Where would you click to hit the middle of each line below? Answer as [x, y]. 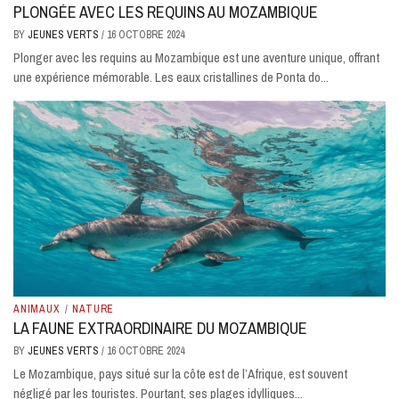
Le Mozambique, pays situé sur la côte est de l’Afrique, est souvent [180, 374]
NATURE [94, 309]
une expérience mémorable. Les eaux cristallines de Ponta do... [171, 77]
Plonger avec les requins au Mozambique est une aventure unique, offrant [196, 57]
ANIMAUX [37, 309]
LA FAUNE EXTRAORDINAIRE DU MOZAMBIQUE [160, 329]
